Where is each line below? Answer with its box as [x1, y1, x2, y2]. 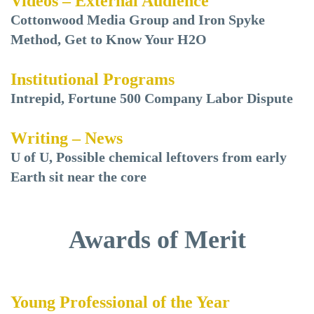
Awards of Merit [68, 226, 246, 254]
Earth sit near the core [11, 169, 146, 184]
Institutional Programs [11, 70, 175, 88]
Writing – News [11, 129, 123, 147]
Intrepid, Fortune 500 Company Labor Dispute [11, 90, 293, 106]
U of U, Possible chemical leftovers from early [11, 149, 287, 165]
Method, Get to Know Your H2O [11, 32, 207, 47]
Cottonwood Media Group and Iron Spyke [11, 12, 265, 27]
